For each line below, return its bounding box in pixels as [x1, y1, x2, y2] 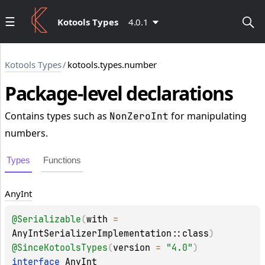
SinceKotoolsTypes [17, 242, 108, 254]
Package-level [5, 80, 122, 106]
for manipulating [169, 109, 247, 123]
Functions [43, 155, 81, 166]
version [113, 242, 150, 254]
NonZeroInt [109, 110, 169, 123]
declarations [126, 80, 232, 106]
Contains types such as [5, 109, 109, 123]
